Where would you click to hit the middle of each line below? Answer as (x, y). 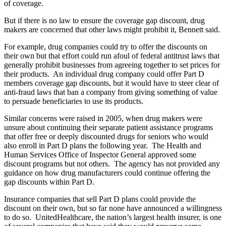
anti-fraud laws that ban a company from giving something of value (111, 92)
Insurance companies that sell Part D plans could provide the (100, 199)
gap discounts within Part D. (49, 182)
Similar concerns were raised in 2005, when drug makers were (103, 118)
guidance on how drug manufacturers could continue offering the (107, 173)
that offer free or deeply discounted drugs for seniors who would (106, 136)
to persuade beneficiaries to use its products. (74, 101)
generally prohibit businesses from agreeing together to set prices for (112, 65)
